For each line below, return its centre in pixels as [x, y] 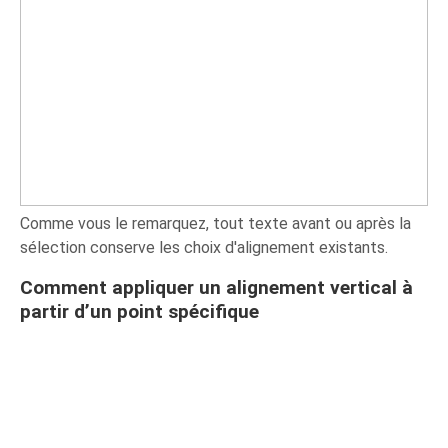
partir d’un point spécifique [140, 311]
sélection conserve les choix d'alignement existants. [204, 247]
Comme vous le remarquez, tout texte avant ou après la [216, 223]
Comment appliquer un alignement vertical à [217, 287]
